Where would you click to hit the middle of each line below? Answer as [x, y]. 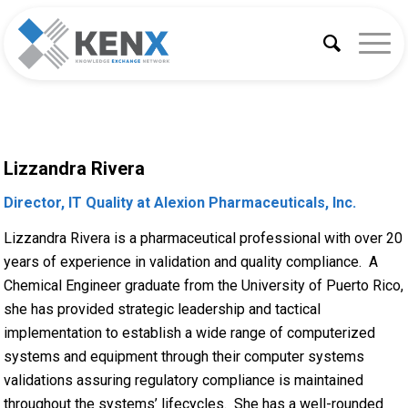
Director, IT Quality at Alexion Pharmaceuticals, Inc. [180, 202]
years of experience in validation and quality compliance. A [191, 262]
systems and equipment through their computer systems [184, 357]
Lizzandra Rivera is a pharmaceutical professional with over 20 [204, 239]
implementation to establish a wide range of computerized [190, 333]
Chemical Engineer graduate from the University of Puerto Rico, [204, 286]
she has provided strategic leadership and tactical [163, 310]
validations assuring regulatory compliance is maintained [184, 381]
